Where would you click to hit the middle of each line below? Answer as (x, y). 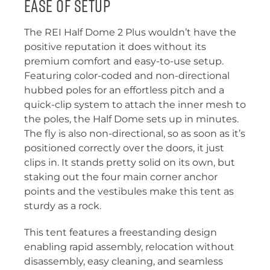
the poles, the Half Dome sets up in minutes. (131, 119)
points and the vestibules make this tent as (129, 192)
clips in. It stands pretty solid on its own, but (130, 163)
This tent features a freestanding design (121, 233)
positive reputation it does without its (115, 47)
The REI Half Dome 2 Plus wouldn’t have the (130, 33)
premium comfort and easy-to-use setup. (124, 61)
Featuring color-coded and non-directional (127, 76)
